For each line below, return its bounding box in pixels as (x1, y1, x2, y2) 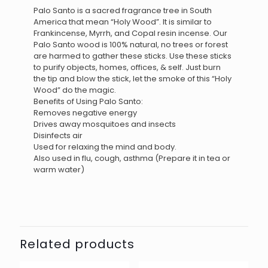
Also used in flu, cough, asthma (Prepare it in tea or (33, 153, 231, 164)
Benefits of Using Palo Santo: (33, 96, 144, 107)
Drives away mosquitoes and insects (33, 118, 176, 130)
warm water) (33, 164, 85, 175)
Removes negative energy (33, 107, 138, 118)
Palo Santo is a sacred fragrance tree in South (33, 5, 212, 16)
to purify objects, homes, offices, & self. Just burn (33, 62, 221, 73)
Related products (20, 236, 135, 252)
